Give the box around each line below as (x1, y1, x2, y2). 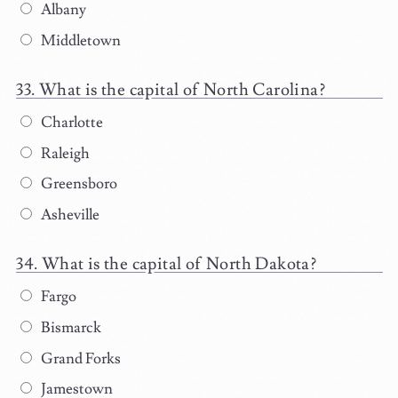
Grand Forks (37, 348, 121, 369)
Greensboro (37, 174, 117, 195)
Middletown (37, 30, 121, 51)
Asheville (37, 205, 99, 226)
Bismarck (37, 317, 101, 338)
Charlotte (37, 112, 103, 132)
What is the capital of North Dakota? (41, 253, 317, 275)
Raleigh (37, 143, 90, 163)
